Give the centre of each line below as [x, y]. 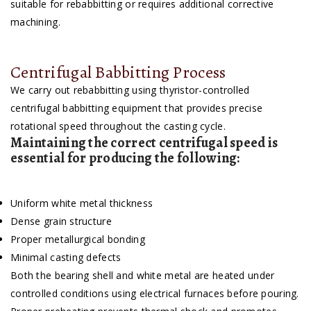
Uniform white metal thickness [82, 203]
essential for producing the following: [125, 158]
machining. [35, 22]
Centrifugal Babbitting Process [118, 73]
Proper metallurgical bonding [78, 239]
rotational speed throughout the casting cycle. [118, 126]
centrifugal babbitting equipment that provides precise [137, 108]
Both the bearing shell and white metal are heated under [143, 276]
